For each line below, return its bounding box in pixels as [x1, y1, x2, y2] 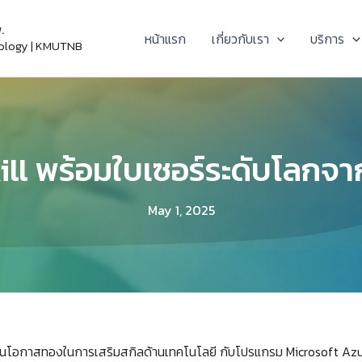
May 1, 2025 [147, 200, 215, 220]
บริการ [310, 28, 345, 48]
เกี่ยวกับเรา [211, 28, 269, 48]
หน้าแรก [144, 28, 186, 48]
